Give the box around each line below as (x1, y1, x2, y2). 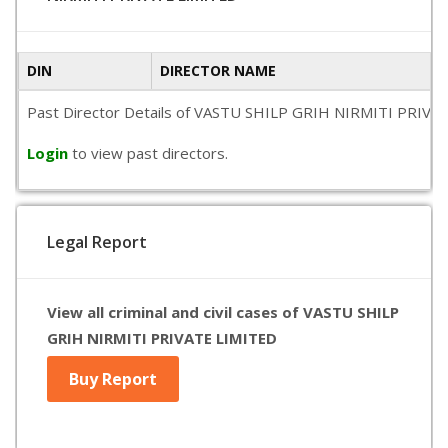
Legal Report (47, 231, 147, 253)
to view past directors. (72, 143, 228, 163)
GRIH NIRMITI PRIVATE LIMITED (47, 328, 277, 348)
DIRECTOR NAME (160, 61, 276, 80)
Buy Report (69, 368, 157, 390)
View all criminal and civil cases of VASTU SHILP (47, 302, 399, 322)
